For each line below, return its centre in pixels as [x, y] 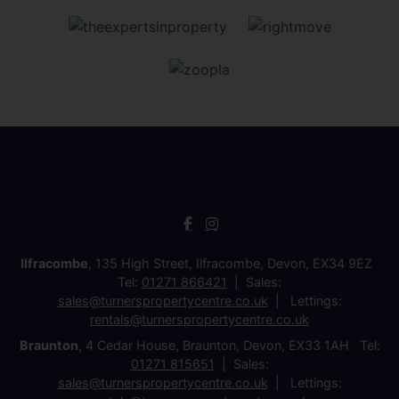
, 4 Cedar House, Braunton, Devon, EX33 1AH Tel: [229, 345]
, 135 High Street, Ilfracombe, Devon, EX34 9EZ [233, 263]
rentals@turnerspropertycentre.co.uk [199, 319]
